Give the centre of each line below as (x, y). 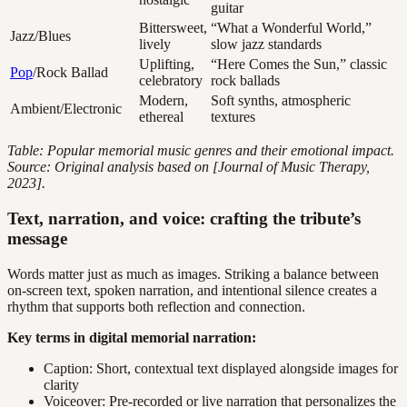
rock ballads (245, 81)
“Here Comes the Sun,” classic (299, 65)
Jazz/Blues (40, 36)
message (37, 238)
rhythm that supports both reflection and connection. (156, 306)
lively (155, 45)
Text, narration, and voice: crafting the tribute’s (184, 218)
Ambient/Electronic (66, 109)
